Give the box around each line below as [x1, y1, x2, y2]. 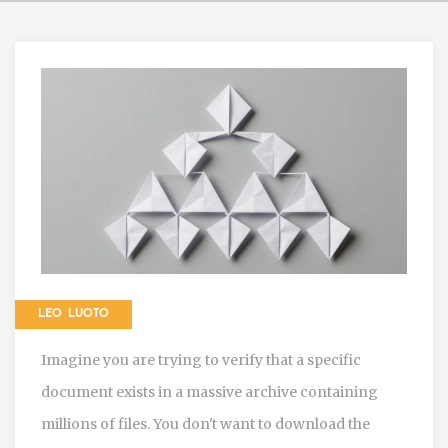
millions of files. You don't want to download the [41, 414, 370, 433]
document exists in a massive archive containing [41, 382, 378, 401]
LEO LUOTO [38, 307, 109, 320]
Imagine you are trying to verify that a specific [41, 350, 361, 369]
